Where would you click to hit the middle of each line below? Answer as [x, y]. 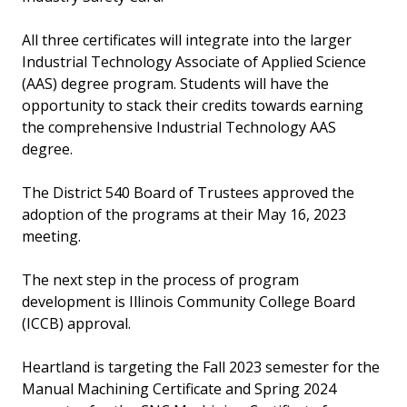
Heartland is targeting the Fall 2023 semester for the [201, 367]
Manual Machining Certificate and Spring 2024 [179, 389]
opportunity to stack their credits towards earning [193, 105]
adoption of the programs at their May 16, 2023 [184, 214]
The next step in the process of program [160, 280]
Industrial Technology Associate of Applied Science [194, 62]
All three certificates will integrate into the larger [187, 40]
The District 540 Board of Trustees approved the [188, 193]
